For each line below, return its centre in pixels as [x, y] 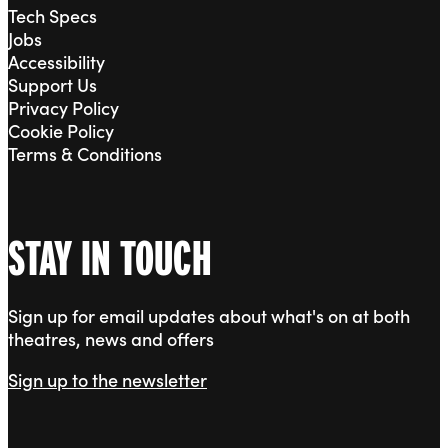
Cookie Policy [61, 131]
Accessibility [56, 62]
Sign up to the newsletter [107, 380]
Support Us [52, 85]
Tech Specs [52, 16]
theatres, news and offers [111, 339]
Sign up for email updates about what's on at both [209, 316]
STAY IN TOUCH [109, 258]
